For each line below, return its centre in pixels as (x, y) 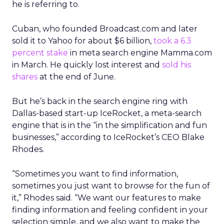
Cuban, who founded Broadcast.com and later (105, 29)
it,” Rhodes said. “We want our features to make (106, 198)
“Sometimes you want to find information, (95, 174)
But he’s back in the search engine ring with (100, 101)
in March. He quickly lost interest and (87, 65)
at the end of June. (76, 77)
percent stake (40, 53)
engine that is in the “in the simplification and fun (109, 125)
